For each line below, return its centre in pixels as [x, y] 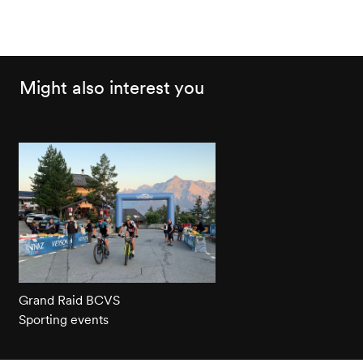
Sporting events [63, 320]
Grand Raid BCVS [69, 300]
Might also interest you [111, 87]
